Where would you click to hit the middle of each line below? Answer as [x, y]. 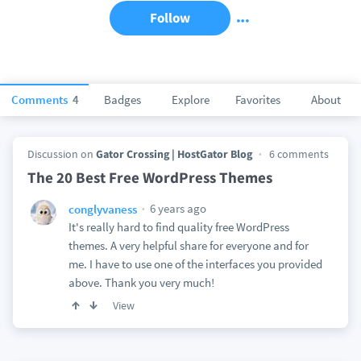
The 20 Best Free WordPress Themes [149, 177]
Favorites [258, 100]
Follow [170, 18]
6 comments [299, 154]
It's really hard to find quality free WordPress [178, 227]
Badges [122, 100]
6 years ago [176, 208]
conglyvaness [102, 209]
